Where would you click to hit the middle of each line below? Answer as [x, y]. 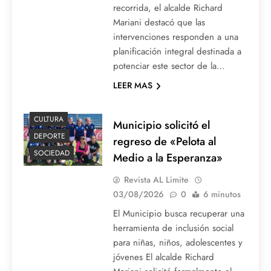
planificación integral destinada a [177, 52]
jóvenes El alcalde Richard [163, 257]
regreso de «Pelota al [164, 142]
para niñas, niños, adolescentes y [178, 243]
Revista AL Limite [156, 180]
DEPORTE [50, 136]
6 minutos [222, 194]
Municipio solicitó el [161, 125]
